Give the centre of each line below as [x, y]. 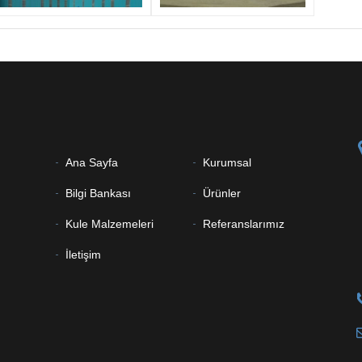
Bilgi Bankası [98, 194]
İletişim [83, 255]
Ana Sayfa [92, 163]
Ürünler [222, 194]
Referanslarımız [244, 224]
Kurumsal [227, 163]
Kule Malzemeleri [109, 224]
